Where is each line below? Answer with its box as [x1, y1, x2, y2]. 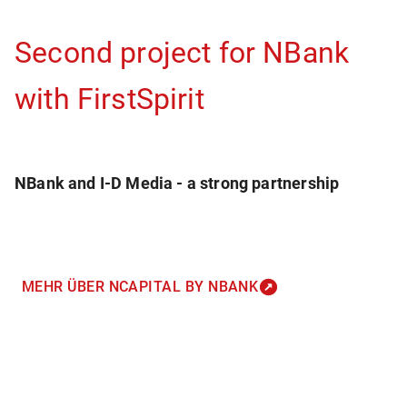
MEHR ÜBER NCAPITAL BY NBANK [22, 278, 259, 295]
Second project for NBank [15, 35, 350, 70]
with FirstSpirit [15, 82, 204, 116]
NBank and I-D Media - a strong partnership [15, 174, 340, 193]
